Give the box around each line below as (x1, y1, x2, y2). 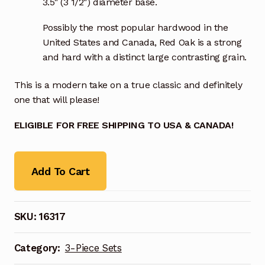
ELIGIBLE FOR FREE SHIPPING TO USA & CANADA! (14, 119, 234, 131)
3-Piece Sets (64, 242, 122, 254)
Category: (14, 242, 63, 254)
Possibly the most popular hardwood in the (42, 21, 228, 33)
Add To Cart (31, 164, 90, 177)
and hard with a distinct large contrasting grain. (42, 51, 247, 63)
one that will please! (14, 94, 99, 106)
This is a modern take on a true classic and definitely (14, 79, 243, 91)
